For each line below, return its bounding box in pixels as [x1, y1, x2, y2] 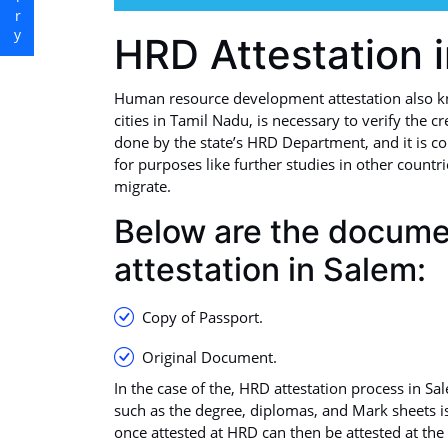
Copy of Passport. [142, 307, 263, 328]
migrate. [114, 176, 171, 197]
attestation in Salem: [114, 250, 426, 290]
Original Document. [142, 347, 277, 368]
